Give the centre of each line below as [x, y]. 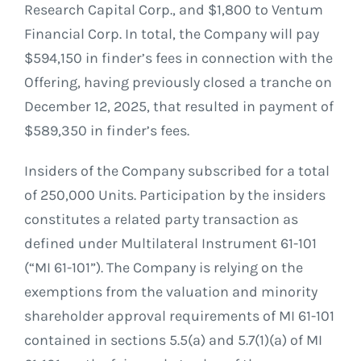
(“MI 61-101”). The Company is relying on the [163, 268]
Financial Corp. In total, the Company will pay [171, 34]
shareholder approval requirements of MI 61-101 [179, 316]
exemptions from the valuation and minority [170, 292]
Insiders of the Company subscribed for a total [176, 171]
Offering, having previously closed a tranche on [178, 83]
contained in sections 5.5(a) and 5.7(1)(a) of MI [173, 340]
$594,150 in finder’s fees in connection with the [178, 58]
